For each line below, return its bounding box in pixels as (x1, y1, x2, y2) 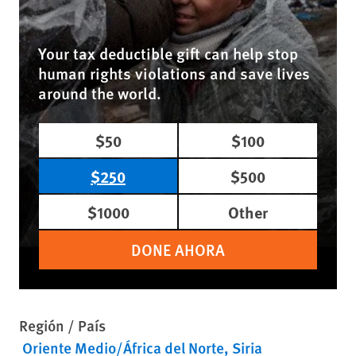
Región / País (19, 315, 106, 336)
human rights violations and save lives (38, 62, 310, 84)
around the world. (38, 82, 161, 104)
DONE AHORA (131, 238, 225, 261)
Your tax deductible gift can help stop (38, 42, 298, 64)
